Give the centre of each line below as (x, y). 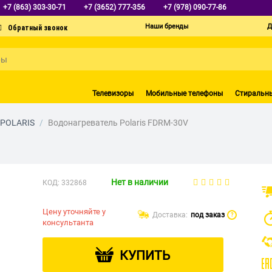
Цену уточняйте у (74, 211)
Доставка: (170, 215)
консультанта (68, 222)
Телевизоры (113, 93)
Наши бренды (167, 26)
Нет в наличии (140, 182)
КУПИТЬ (145, 255)
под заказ (207, 215)
